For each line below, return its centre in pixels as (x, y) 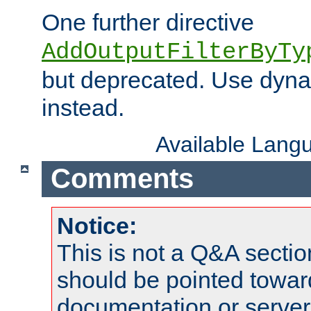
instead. (83, 107)
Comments (122, 179)
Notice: (97, 226)
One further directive (148, 22)
